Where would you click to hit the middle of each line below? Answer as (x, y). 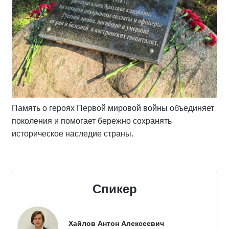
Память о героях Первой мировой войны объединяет (113, 108)
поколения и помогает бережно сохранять (92, 121)
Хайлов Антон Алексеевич (116, 223)
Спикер (114, 189)
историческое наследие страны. (73, 133)
